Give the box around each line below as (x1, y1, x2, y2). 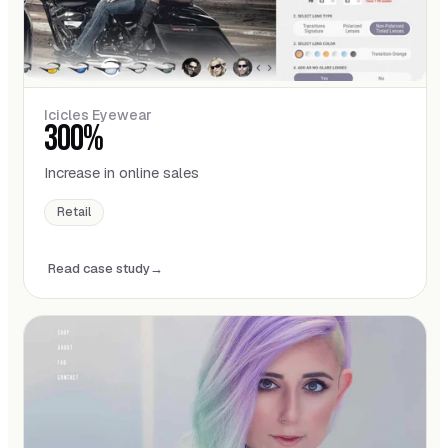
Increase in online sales (44, 163, 199, 183)
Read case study (48, 260, 150, 278)
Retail (57, 204, 91, 221)
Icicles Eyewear (44, 106, 152, 125)
